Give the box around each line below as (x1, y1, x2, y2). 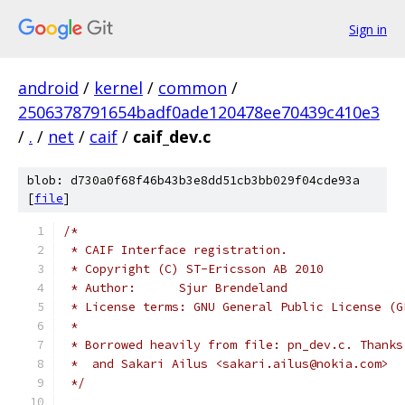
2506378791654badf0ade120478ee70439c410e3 (18, 101, 380, 123)
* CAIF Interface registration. (63, 242, 287, 258)
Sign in (349, 20, 387, 38)
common (158, 77, 227, 99)
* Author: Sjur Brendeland (179, 280, 287, 296)
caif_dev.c (133, 126, 211, 147)
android (18, 77, 79, 99)
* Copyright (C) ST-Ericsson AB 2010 (63, 261, 324, 277)
